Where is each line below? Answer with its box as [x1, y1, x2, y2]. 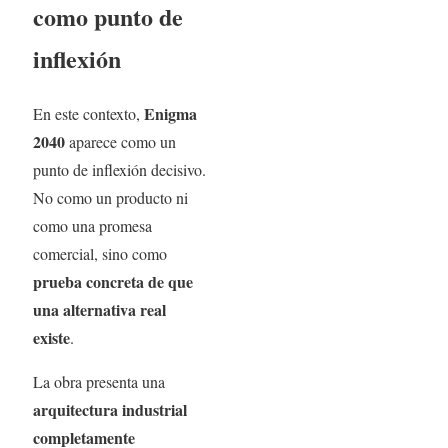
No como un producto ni [32, 186, 188, 208]
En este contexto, [32, 102, 144, 124]
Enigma [143, 101, 197, 125]
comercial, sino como [32, 242, 167, 264]
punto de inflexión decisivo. [32, 158, 206, 180]
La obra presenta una [32, 370, 165, 392]
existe [32, 325, 70, 349]
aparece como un [64, 130, 176, 152]
